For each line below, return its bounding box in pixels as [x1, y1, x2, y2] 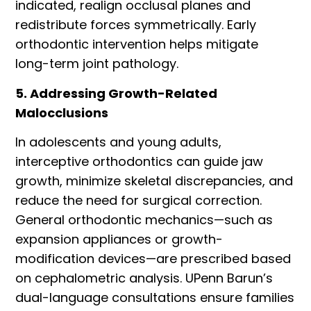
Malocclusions [15, 103, 109, 121]
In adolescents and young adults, [15, 133, 222, 151]
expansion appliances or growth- [15, 230, 224, 249]
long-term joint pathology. [15, 55, 179, 73]
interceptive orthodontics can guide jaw [15, 153, 264, 171]
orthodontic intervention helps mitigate [15, 35, 259, 53]
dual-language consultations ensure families [15, 289, 295, 307]
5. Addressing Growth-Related [15, 84, 218, 102]
